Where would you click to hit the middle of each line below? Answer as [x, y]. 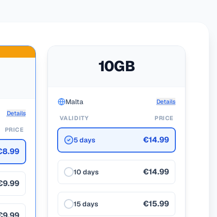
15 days [86, 204]
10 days [86, 172]
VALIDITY [74, 118]
